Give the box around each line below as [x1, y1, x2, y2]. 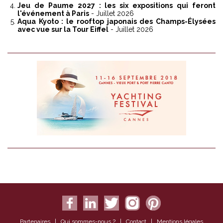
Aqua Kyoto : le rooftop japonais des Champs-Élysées [17, 17, 216, 25]
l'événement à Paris [17, 9, 89, 17]
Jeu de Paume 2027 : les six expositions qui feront [17, 1, 216, 9]
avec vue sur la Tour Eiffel [17, 25, 109, 33]
